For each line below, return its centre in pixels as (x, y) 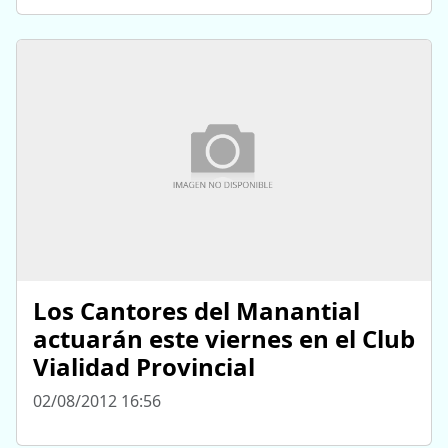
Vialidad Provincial (144, 367)
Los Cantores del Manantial (196, 311)
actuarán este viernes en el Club (224, 339)
